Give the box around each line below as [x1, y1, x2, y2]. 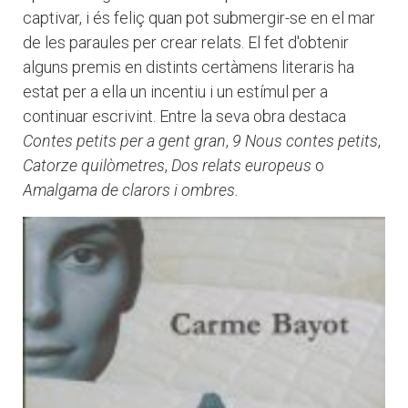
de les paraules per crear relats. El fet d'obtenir [23, 33, 349, 53]
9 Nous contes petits [232, 131, 378, 151]
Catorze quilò [23, 156, 116, 176]
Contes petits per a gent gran [23, 131, 226, 151]
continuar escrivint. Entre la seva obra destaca [23, 107, 346, 127]
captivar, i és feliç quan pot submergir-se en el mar [23, 8, 375, 28]
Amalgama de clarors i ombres [23, 180, 235, 200]
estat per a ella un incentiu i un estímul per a [23, 82, 328, 102]
